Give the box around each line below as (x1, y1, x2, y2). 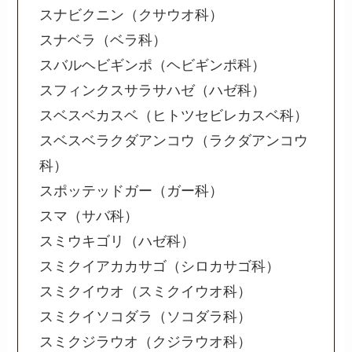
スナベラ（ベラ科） (39, 32, 167, 49)
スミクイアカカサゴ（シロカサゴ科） (39, 258, 280, 275)
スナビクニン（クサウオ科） (39, 7, 224, 24)
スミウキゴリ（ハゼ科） (39, 233, 196, 250)
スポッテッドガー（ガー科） (39, 183, 224, 200)
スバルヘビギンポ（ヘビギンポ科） (39, 57, 266, 74)
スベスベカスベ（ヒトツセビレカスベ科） (39, 108, 309, 124)
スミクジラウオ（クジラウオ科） (39, 334, 252, 350)
